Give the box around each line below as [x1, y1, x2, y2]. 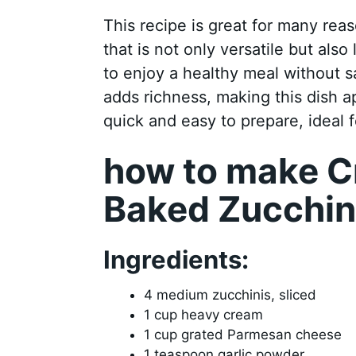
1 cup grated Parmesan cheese [143, 327, 342, 343]
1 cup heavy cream [143, 307, 263, 323]
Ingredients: [103, 244, 249, 274]
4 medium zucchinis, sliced [143, 287, 316, 304]
